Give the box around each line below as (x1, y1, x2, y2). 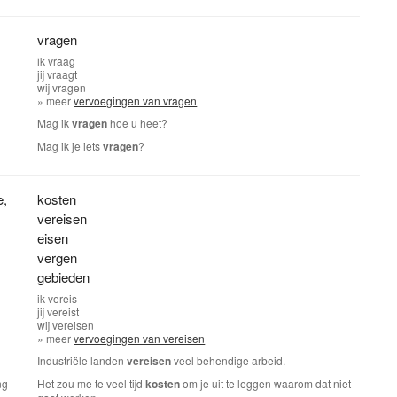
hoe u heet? (107, 115, 168, 130)
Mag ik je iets (37, 138, 104, 153)
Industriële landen (37, 353, 128, 368)
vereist (47, 304, 80, 319)
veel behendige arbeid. (171, 353, 286, 368)
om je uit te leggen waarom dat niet (180, 376, 352, 391)
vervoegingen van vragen (74, 93, 198, 108)
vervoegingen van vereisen (74, 331, 206, 346)
